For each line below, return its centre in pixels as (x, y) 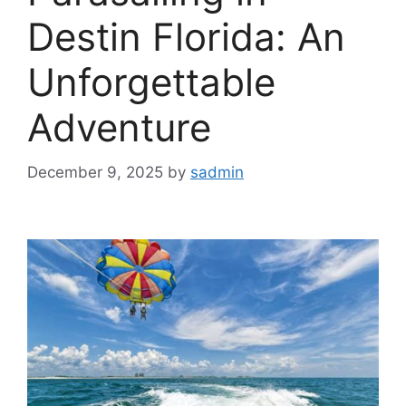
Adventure (119, 128)
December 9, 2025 (95, 172)
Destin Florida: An (186, 37)
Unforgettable (151, 82)
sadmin (217, 172)
